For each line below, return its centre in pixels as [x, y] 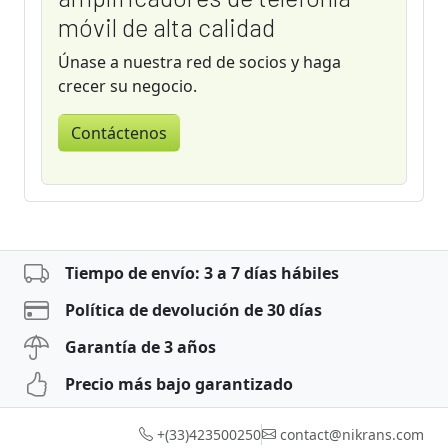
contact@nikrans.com [352, 434]
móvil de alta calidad [166, 26]
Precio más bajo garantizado [179, 384]
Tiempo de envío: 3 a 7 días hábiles [202, 273]
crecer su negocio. [127, 85]
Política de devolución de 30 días [193, 310]
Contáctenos [119, 132]
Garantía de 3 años [140, 347]
